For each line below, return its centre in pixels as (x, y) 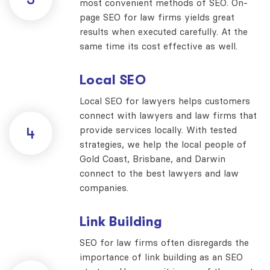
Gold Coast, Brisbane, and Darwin (152, 159)
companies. (104, 187)
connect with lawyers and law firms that (168, 115)
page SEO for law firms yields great (157, 17)
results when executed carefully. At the (164, 31)
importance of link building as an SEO (161, 257)
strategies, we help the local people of (163, 144)
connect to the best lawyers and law (159, 173)
